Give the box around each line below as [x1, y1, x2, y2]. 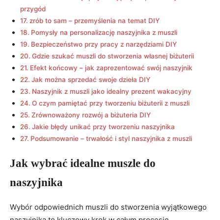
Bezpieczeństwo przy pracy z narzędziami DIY [30, 40, 177, 48]
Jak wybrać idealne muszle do [10, 157, 156, 169]
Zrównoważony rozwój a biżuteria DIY [31, 111, 151, 119]
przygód [20, 5, 46, 13]
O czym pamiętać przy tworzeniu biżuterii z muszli [31, 99, 190, 107]
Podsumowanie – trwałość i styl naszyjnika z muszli [30, 135, 192, 142]
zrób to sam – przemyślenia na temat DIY [29, 17, 160, 25]
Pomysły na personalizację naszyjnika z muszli [30, 28, 177, 36]
